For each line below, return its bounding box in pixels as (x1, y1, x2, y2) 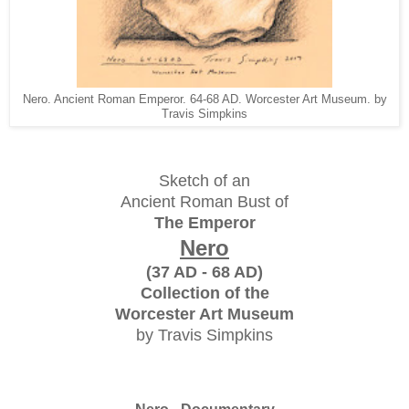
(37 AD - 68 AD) (146, 262, 263, 281)
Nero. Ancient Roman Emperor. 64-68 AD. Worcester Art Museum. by (22, 92, 387, 106)
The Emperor (153, 213, 256, 232)
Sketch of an (159, 171, 250, 190)
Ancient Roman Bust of (121, 192, 288, 211)
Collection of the (140, 283, 269, 302)
